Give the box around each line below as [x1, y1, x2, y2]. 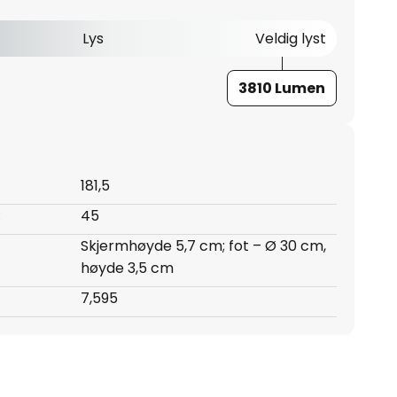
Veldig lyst [254, 28, 326, 50]
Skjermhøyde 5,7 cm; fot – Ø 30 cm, [80, 236, 326, 257]
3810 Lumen [237, 78, 325, 99]
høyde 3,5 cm [80, 258, 174, 279]
